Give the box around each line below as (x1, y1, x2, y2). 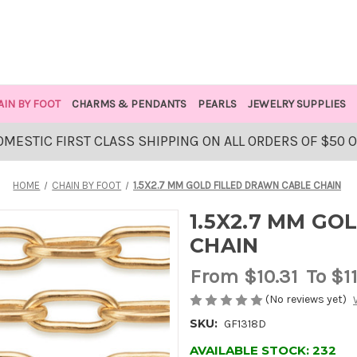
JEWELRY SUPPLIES (247, 97, 346, 111)
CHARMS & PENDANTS (71, 97, 186, 111)
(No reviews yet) (265, 292, 347, 306)
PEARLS (197, 97, 237, 111)
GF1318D (223, 317, 266, 331)
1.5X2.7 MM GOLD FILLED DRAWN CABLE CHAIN (133, 179, 342, 191)
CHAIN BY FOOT (52, 179, 122, 191)
